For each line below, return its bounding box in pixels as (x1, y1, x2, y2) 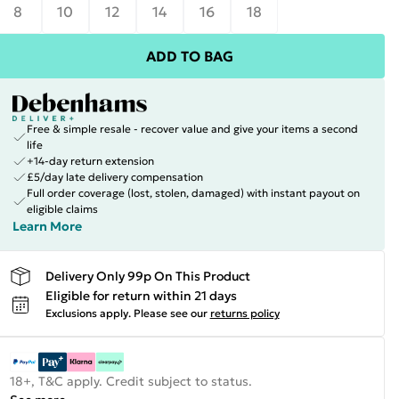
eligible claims (26, 202, 98, 216)
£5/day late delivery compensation (26, 170, 203, 183)
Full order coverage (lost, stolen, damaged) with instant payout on (26, 186, 360, 199)
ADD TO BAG (145, 47, 233, 65)
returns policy (209, 306, 280, 320)
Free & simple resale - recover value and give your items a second (26, 122, 358, 135)
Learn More (12, 218, 82, 234)
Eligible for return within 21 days (45, 288, 237, 304)
